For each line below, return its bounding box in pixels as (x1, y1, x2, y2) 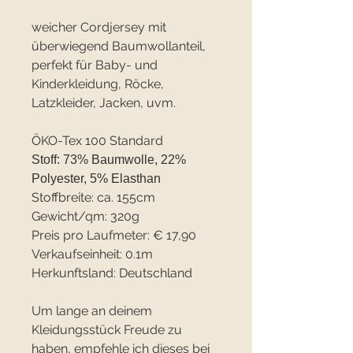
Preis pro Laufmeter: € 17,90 (32, 228, 196, 243)
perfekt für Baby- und (32, 58, 158, 73)
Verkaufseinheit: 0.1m (32, 247, 153, 262)
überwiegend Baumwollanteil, (32, 39, 206, 54)
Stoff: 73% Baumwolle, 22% (32, 153, 186, 167)
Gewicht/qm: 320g (32, 209, 139, 225)
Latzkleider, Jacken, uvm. (32, 95, 176, 111)
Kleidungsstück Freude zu (32, 322, 182, 338)
